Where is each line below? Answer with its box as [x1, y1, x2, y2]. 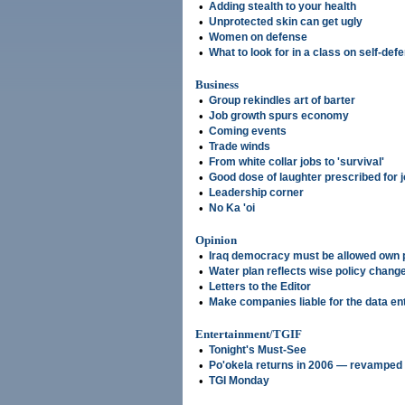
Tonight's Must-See [209, 344, 306, 356]
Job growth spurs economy [209, 109, 349, 122]
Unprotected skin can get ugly [209, 15, 363, 28]
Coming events [209, 125, 287, 137]
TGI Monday [209, 374, 269, 387]
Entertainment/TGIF [195, 327, 302, 341]
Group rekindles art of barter [209, 94, 355, 107]
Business [195, 78, 239, 91]
